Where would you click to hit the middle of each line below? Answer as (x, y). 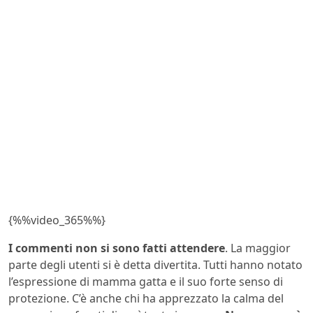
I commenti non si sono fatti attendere (117, 248)
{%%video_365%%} (57, 220)
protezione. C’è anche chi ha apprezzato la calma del (146, 298)
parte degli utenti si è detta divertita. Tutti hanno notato (155, 264)
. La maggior (258, 248)
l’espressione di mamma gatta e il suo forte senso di (146, 281)
